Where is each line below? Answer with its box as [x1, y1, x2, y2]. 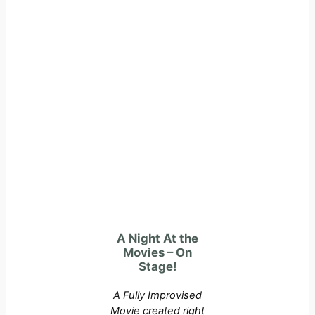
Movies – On [123, 245, 192, 259]
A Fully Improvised [113, 288, 202, 302]
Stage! [139, 259, 176, 274]
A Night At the [117, 231, 198, 245]
